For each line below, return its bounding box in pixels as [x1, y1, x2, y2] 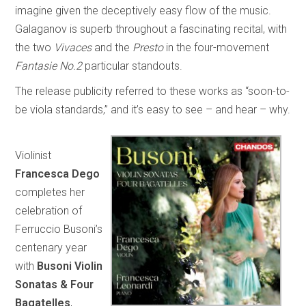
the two [15, 40, 55, 54]
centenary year [15, 240, 87, 254]
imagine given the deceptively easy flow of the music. [15, 3, 272, 17]
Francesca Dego [15, 167, 100, 180]
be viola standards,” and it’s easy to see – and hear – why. [15, 102, 291, 116]
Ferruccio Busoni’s [15, 222, 103, 236]
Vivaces [54, 40, 95, 54]
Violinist [15, 148, 52, 162]
